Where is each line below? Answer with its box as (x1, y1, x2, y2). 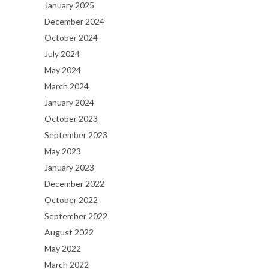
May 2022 (44, 243, 81, 253)
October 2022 (44, 194, 98, 205)
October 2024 (44, 32, 98, 43)
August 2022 (44, 226, 94, 237)
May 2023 (44, 145, 81, 156)
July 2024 (44, 48, 80, 59)
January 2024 (44, 97, 94, 107)
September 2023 (44, 129, 107, 140)
